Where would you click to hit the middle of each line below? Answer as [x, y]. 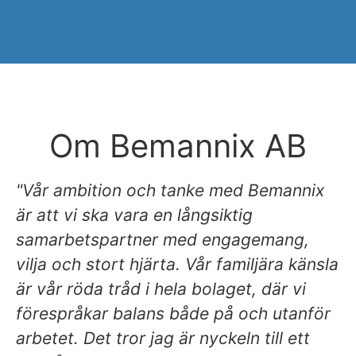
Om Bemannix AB [178, 145]
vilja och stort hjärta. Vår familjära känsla [177, 264]
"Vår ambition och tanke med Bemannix [170, 190]
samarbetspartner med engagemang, [163, 239]
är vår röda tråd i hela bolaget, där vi [161, 288]
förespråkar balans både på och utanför [173, 313]
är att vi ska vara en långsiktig [134, 215]
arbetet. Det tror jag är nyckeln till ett [163, 338]
